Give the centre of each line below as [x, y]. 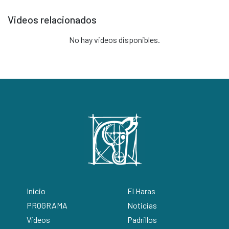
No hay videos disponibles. [114, 40]
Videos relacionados [52, 19]
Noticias [142, 205]
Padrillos [142, 220]
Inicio [36, 191]
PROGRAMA [47, 205]
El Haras [141, 191]
